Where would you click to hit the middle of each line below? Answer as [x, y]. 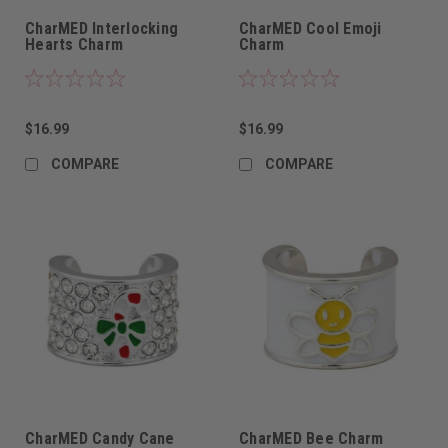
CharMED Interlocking [101, 29]
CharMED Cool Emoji [310, 29]
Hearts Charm [74, 45]
